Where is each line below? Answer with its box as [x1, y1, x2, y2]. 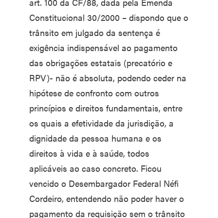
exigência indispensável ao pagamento [29, 41, 178, 54]
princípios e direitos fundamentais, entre [29, 102, 182, 114]
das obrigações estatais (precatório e [29, 56, 172, 69]
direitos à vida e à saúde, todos [29, 147, 149, 159]
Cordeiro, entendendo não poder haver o [29, 192, 184, 204]
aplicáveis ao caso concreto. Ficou [29, 162, 162, 174]
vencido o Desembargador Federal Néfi [29, 177, 179, 189]
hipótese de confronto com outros [29, 87, 159, 99]
